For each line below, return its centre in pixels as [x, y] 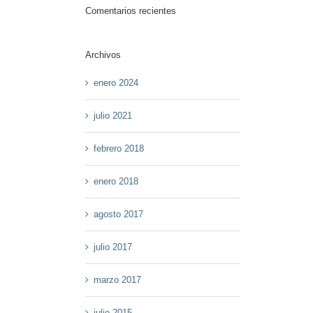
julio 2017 [113, 247]
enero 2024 [116, 82]
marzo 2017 [118, 279]
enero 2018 [116, 181]
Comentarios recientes [131, 11]
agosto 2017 [119, 214]
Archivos [103, 55]
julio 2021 [113, 115]
